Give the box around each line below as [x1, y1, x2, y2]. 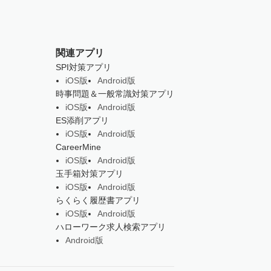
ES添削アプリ [55, 116, 109, 125]
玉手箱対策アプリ [55, 169, 123, 178]
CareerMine [55, 142, 101, 152]
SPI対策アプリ [55, 62, 111, 72]
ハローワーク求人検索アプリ [55, 222, 166, 232]
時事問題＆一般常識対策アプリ [55, 89, 174, 99]
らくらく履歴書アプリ [55, 195, 140, 205]
